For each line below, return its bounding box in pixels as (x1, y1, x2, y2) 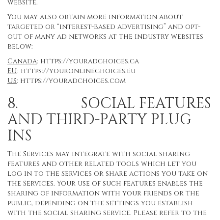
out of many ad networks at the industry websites (7, 32, 203, 41)
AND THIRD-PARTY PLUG (7, 110, 192, 130)
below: (7, 42, 33, 51)
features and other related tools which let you (7, 159, 196, 168)
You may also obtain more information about (7, 12, 183, 22)
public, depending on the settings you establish (7, 198, 193, 208)
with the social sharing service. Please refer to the (7, 208, 207, 218)
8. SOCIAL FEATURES (7, 94, 211, 113)
